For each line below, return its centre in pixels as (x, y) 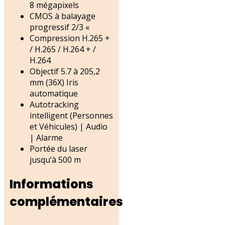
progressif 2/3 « (61, 27)
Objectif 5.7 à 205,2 (65, 72)
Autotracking (54, 105)
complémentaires (66, 202)
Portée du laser (59, 149)
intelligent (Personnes (71, 116)
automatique (54, 94)
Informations (51, 184)
